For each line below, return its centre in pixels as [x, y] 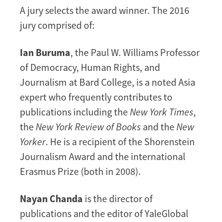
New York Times [162, 111]
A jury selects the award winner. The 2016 [105, 10]
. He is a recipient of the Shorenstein [120, 141]
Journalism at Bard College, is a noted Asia [108, 82]
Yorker [33, 141]
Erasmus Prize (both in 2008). [80, 171]
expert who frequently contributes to [96, 97]
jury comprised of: [57, 25]
